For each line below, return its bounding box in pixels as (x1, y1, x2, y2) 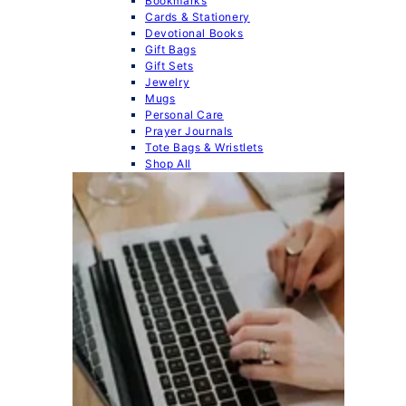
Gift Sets (145, 58, 194, 72)
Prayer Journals (145, 123, 233, 138)
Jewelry (145, 74, 190, 89)
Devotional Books (145, 25, 244, 40)
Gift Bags (145, 42, 197, 56)
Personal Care (145, 107, 224, 121)
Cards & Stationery (145, 9, 250, 24)
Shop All (145, 156, 191, 170)
